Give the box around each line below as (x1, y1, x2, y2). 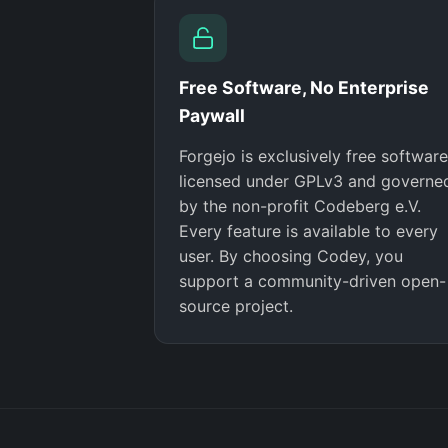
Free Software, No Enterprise (179, 76, 429, 98)
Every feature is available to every (179, 221, 438, 242)
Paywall (179, 104, 245, 126)
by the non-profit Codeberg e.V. (179, 196, 421, 217)
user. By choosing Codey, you (179, 246, 403, 267)
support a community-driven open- (179, 271, 446, 292)
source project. (179, 296, 293, 317)
